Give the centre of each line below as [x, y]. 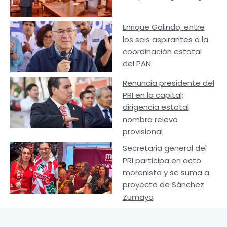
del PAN [137, 64]
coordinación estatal [162, 52]
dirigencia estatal [156, 107]
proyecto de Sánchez [163, 184]
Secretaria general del [164, 148]
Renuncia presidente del [168, 83]
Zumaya [138, 197]
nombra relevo [150, 119]
